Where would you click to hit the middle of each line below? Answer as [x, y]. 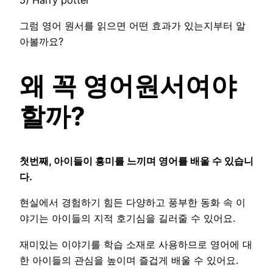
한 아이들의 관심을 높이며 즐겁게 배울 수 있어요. [129, 260]
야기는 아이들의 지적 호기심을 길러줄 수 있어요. [127, 218]
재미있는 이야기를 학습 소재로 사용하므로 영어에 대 [136, 244]
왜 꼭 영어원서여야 [128, 86]
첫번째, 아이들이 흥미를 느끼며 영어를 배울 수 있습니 [136, 161]
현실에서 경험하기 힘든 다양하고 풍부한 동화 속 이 [133, 203]
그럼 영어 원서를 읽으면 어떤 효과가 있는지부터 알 [133, 26]
